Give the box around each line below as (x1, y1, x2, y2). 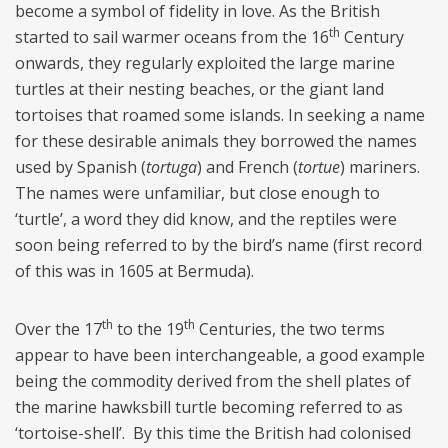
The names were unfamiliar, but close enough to (15, 182, 380, 205)
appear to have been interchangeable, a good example (15, 344, 425, 367)
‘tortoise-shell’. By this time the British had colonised (15, 422, 411, 445)
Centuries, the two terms (195, 318, 385, 341)
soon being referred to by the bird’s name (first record (15, 234, 422, 257)
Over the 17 (15, 318, 102, 341)
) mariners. (340, 156, 420, 179)
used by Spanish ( (15, 156, 146, 179)
